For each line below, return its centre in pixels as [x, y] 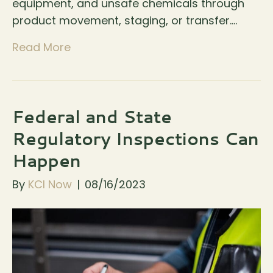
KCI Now [50, 185]
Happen [47, 161]
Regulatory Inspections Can [136, 139]
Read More [41, 48]
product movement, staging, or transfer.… [125, 21]
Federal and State [92, 117]
